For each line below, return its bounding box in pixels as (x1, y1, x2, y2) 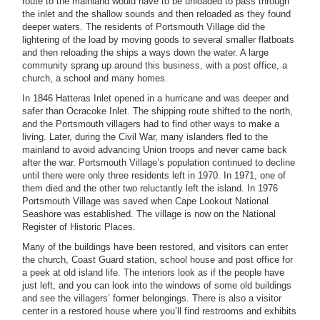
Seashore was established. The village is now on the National (22, 209, 276, 219)
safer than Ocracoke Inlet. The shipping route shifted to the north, (22, 106, 293, 116)
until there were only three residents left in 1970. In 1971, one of (22, 170, 286, 181)
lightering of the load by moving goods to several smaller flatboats (22, 34, 294, 45)
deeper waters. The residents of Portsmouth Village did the (22, 21, 265, 32)
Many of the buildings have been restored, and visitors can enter (22, 241, 288, 252)
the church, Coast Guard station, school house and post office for (22, 254, 293, 265)
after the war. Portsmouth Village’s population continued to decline (22, 157, 295, 168)
